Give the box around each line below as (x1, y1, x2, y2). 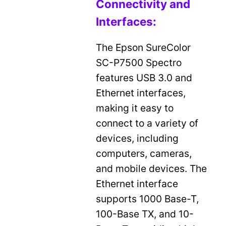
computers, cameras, (96, 147, 192, 159)
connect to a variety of (96, 117, 199, 129)
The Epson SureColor (96, 41, 191, 53)
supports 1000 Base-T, (96, 192, 199, 205)
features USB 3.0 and (96, 71, 193, 84)
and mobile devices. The (96, 162, 207, 175)
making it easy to (96, 101, 174, 114)
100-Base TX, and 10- (96, 207, 194, 220)
